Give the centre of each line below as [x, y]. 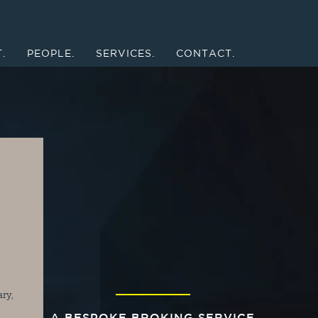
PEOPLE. [51, 54]
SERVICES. [125, 54]
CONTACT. [205, 54]
